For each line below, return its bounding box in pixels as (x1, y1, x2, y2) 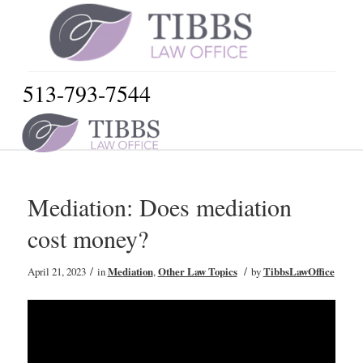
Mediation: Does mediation (27, 190, 292, 223)
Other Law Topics (157, 264, 237, 279)
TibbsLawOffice (263, 264, 335, 279)
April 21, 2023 (27, 264, 86, 279)
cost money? (27, 222, 148, 254)
